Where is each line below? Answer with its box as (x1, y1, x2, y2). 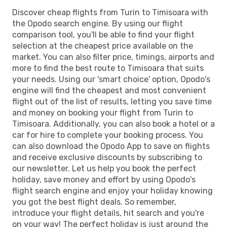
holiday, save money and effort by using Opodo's (12, 174, 196, 184)
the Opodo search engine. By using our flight (12, 18, 183, 28)
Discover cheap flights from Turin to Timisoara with (12, 7, 208, 17)
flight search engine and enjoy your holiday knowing (12, 185, 213, 196)
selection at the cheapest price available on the (12, 41, 193, 51)
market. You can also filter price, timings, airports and (12, 52, 214, 62)
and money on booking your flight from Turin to (12, 107, 193, 118)
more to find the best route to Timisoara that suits (12, 63, 204, 73)
